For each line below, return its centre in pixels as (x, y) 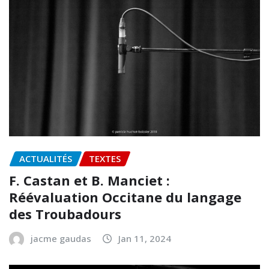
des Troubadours (65, 214)
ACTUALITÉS (46, 158)
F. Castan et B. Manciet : (89, 180)
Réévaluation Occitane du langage (125, 197)
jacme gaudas (61, 239)
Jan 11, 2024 (145, 239)
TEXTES (105, 158)
